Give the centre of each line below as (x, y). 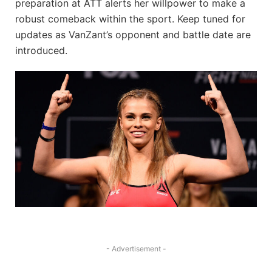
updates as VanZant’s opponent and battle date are (133, 35)
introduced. (41, 51)
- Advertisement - (136, 248)
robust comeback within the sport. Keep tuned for (130, 19)
